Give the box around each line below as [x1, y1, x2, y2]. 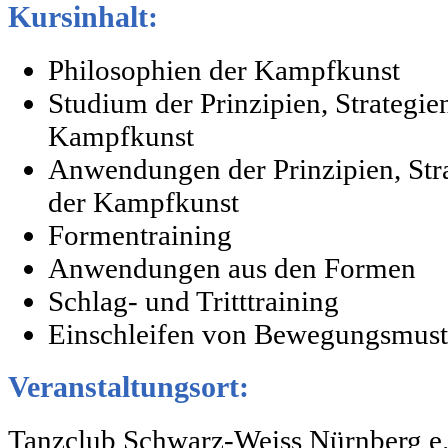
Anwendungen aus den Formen [48, 252, 416, 285]
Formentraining [48, 219, 232, 252]
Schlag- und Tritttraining [48, 285, 339, 318]
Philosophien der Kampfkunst [48, 54, 400, 87]
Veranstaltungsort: [8, 369, 249, 404]
